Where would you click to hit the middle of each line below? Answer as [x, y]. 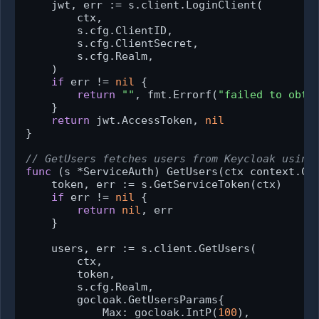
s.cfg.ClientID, [99, 31]
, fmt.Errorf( [176, 95]
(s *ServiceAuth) [109, 172]
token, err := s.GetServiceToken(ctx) [154, 185]
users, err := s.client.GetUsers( [141, 249]
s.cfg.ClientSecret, [112, 44]
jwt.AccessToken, [147, 121]
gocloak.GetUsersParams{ [125, 300]
